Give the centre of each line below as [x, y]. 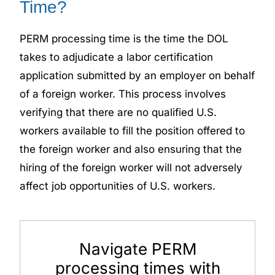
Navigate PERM [137, 249]
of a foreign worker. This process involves [123, 94]
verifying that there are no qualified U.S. [118, 112]
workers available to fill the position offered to [133, 130]
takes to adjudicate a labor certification [117, 57]
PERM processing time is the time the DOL [124, 38]
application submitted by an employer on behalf [137, 75]
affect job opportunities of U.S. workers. [118, 186]
